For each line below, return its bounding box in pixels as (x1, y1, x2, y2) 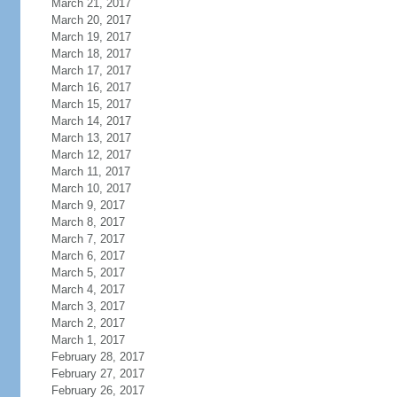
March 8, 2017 (51, 215, 125, 229)
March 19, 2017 (51, 30, 131, 43)
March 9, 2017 (51, 198, 125, 212)
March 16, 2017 (51, 81, 131, 94)
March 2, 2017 (51, 316, 125, 330)
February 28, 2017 (51, 350, 144, 363)
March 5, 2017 (51, 266, 125, 279)
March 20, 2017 (51, 13, 131, 27)
